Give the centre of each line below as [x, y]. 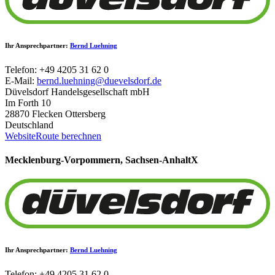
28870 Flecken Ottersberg [55, 114]
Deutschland [29, 125]
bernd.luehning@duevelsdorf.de [99, 80]
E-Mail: [21, 80]
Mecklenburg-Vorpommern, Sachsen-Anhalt [98, 160]
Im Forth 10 [28, 103]
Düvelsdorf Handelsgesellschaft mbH [77, 91]
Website [20, 136]
